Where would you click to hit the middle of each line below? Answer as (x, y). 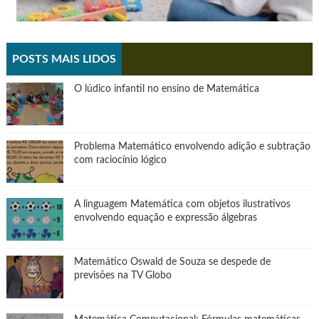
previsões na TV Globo (122, 275)
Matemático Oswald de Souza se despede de (172, 262)
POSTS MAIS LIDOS (64, 59)
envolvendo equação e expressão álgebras (165, 218)
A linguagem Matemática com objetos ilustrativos (182, 204)
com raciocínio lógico (120, 160)
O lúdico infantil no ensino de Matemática (166, 89)
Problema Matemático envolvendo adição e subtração (192, 146)
